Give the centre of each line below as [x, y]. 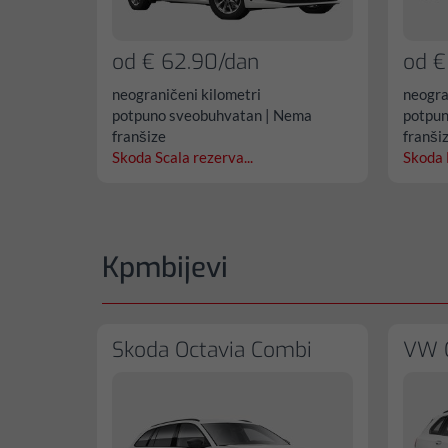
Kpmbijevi [165, 267]
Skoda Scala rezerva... [182, 156]
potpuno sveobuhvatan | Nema [212, 114]
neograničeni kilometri [186, 93]
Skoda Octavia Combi [212, 349]
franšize [139, 135]
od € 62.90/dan [185, 61]
